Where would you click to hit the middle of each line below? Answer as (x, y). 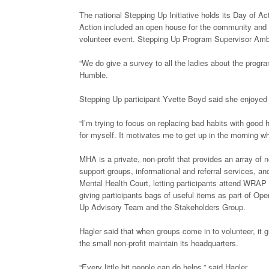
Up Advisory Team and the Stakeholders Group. (162, 207)
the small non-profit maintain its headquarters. (159, 243)
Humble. (94, 75)
